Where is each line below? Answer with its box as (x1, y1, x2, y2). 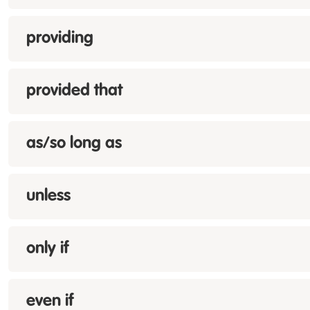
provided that (26, 83, 122, 100)
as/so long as (26, 136, 122, 152)
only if (26, 241, 69, 257)
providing (26, 30, 93, 47)
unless (26, 188, 71, 205)
